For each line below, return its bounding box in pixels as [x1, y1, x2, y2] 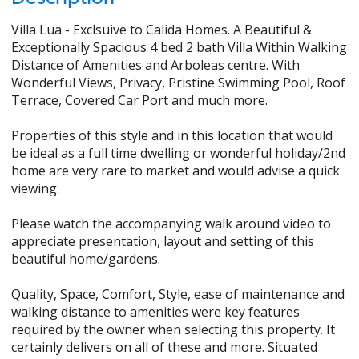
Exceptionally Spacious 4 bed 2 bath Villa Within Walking [11, 38, 348, 56]
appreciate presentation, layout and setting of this [11, 232, 315, 250]
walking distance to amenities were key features [11, 303, 301, 321]
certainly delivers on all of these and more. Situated [11, 338, 318, 356]
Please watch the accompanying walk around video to [11, 215, 332, 232]
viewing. [11, 179, 60, 197]
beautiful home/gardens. [11, 250, 161, 268]
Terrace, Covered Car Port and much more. [11, 91, 268, 109]
